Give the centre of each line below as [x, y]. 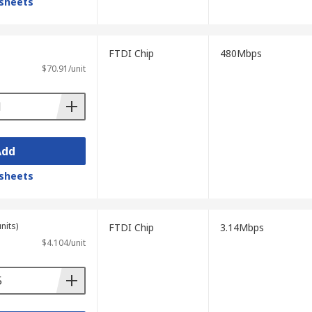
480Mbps [241, 53]
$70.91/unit [63, 69]
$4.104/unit [63, 243]
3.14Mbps [242, 227]
